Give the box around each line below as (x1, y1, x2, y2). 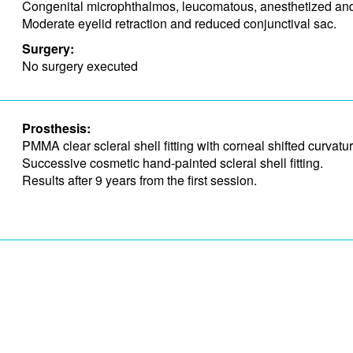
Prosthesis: (21, 119, 91, 137)
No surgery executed (21, 57, 138, 75)
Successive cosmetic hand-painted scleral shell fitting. (21, 154, 323, 172)
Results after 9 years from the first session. (21, 171, 257, 189)
